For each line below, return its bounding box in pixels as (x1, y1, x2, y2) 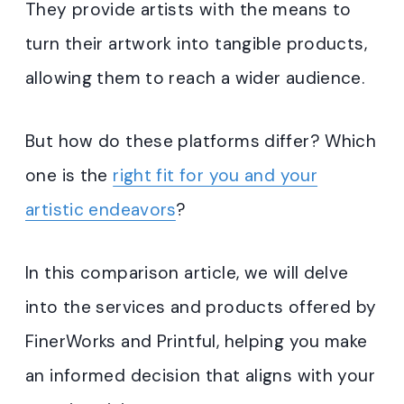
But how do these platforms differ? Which (25, 130, 377, 152)
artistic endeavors (25, 198, 176, 221)
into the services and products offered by (25, 296, 377, 318)
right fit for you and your (113, 164, 318, 187)
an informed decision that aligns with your (25, 364, 375, 387)
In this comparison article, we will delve (25, 262, 349, 284)
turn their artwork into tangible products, (25, 32, 367, 55)
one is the (25, 164, 114, 187)
